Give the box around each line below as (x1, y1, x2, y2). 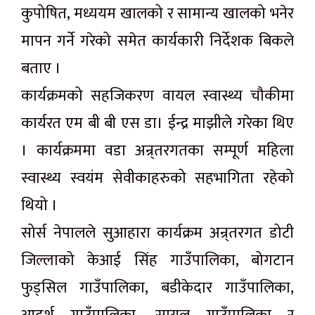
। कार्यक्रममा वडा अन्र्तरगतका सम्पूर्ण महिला (21, 138, 294, 165)
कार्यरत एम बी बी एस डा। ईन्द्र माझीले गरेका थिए (21, 110, 294, 137)
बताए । (21, 56, 61, 82)
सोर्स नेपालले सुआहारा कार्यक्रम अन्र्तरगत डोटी (21, 220, 294, 247)
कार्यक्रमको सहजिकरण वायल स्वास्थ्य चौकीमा (21, 83, 294, 110)
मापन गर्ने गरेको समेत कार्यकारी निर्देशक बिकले (21, 28, 294, 55)
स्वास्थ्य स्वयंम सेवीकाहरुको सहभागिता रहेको (21, 165, 294, 192)
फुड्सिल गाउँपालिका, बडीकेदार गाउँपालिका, (21, 275, 294, 302)
